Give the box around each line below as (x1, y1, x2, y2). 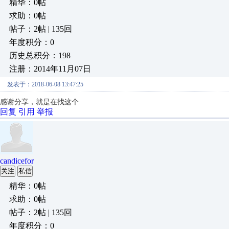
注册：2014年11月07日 (9, 64, 91, 73)
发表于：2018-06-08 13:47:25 (7, 81, 83, 88)
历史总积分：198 (9, 51, 71, 60)
